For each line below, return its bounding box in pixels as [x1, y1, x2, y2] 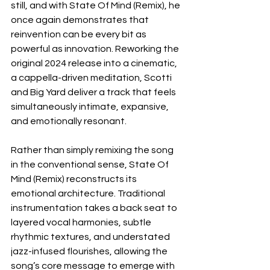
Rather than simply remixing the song [11, 145, 175, 155]
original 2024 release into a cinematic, [11, 58, 179, 68]
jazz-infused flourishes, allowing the [11, 246, 169, 256]
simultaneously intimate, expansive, [11, 101, 171, 111]
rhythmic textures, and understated [11, 231, 172, 242]
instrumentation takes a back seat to [11, 202, 179, 213]
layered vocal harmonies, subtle [11, 217, 153, 227]
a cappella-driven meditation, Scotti [11, 72, 174, 83]
